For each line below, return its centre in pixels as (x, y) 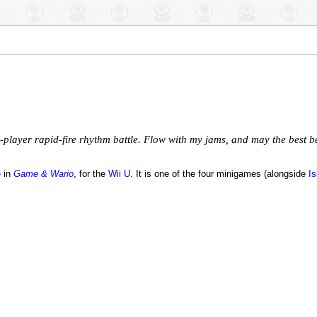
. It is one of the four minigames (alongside (219, 174)
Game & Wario (43, 174)
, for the (91, 174)
